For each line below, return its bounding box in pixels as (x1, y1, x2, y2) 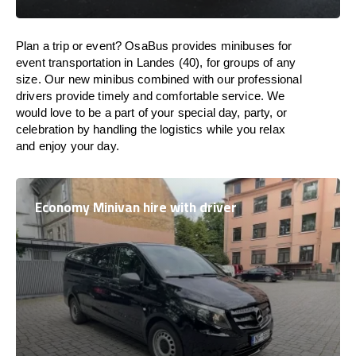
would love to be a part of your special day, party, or (16, 106, 288, 119)
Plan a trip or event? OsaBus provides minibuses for (16, 39, 292, 52)
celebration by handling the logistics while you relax (16, 122, 285, 136)
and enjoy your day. (16, 139, 119, 153)
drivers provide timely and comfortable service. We (16, 89, 285, 103)
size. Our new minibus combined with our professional (16, 72, 302, 86)
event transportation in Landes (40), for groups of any (16, 56, 296, 69)
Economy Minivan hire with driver (35, 195, 237, 220)
